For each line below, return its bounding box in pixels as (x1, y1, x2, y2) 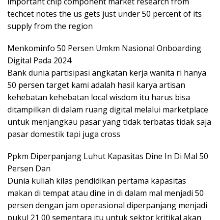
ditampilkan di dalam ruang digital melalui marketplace (7, 104, 208, 115)
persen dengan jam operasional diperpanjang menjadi (7, 199, 207, 211)
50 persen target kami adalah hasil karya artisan (7, 79, 185, 90)
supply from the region (7, 20, 93, 31)
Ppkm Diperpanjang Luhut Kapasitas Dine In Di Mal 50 (7, 150, 208, 162)
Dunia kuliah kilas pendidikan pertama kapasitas (7, 175, 186, 186)
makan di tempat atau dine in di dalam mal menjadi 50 (7, 187, 204, 198)
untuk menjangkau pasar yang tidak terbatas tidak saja (7, 116, 211, 127)
